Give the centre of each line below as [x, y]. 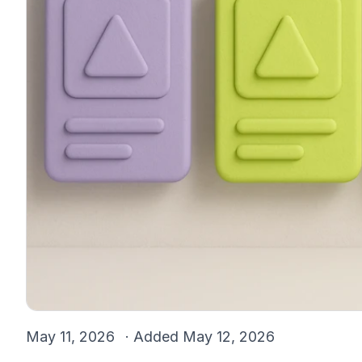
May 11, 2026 [72, 337]
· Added [154, 337]
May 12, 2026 [229, 337]
